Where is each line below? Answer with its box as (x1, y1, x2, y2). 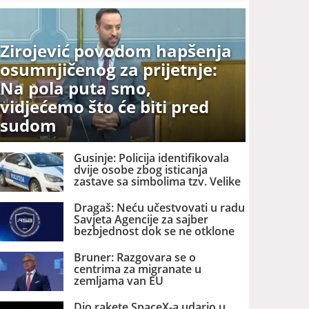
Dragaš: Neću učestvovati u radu (74, 199, 246, 215)
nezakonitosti (74, 235, 146, 250)
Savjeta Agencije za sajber (74, 211, 209, 227)
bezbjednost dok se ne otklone (74, 223, 235, 239)
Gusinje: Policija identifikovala (74, 150, 230, 166)
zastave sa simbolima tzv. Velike (74, 173, 241, 189)
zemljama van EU (74, 273, 164, 289)
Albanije (74, 185, 117, 201)
